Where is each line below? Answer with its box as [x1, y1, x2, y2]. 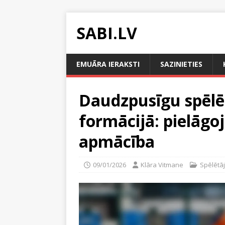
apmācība [79, 131, 155, 152]
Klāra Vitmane [141, 160, 183, 169]
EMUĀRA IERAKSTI [76, 59, 140, 69]
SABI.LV [76, 22, 137, 44]
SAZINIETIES [160, 59, 202, 69]
